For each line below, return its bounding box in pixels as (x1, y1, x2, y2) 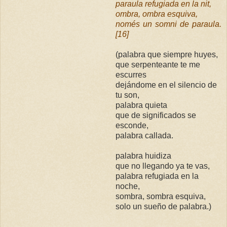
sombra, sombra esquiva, (116, 192, 206, 201)
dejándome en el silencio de (116, 80, 217, 89)
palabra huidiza (116, 151, 172, 160)
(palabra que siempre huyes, (116, 50, 218, 59)
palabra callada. (116, 131, 174, 140)
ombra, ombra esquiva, (116, 9, 198, 18)
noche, (116, 181, 140, 191)
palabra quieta (116, 100, 168, 109)
